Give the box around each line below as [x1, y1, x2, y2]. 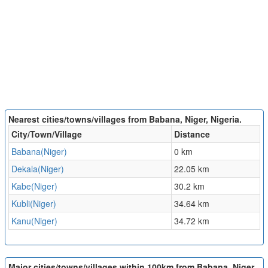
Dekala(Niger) [11, 163, 64, 175]
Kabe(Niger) [11, 180, 57, 193]
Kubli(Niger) [11, 197, 56, 210]
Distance [173, 128, 210, 141]
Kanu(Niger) [11, 215, 57, 227]
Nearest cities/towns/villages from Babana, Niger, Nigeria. [8, 113, 242, 126]
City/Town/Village [11, 128, 82, 141]
